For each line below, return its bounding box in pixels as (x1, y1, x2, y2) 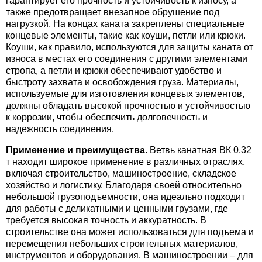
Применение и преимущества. (6, 145, 147, 155)
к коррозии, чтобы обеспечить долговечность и (6, 112, 208, 122)
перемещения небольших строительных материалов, (6, 239, 238, 249)
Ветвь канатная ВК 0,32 (147, 145, 251, 155)
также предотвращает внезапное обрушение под (6, 7, 219, 17)
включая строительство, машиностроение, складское (6, 168, 236, 178)
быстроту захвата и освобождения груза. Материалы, (6, 77, 239, 87)
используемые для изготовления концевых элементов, (6, 89, 244, 99)
